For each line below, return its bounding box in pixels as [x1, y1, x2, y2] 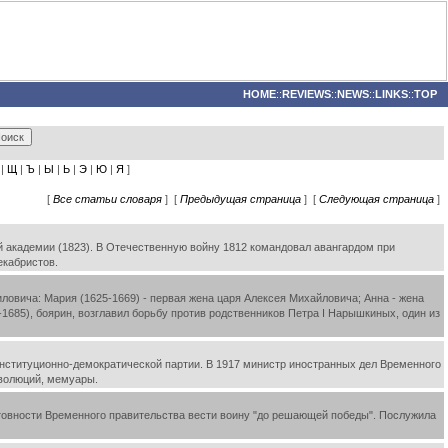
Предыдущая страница [180, 193, 301, 205]
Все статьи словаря [53, 193, 162, 205]
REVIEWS [282, 88, 331, 100]
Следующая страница [319, 193, 434, 205]
